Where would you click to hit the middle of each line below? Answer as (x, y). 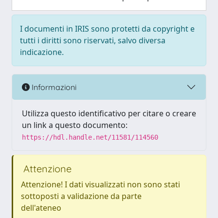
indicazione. (42, 52)
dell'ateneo (41, 208)
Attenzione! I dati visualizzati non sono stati (100, 184)
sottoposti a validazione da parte (81, 196)
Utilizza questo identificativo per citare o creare (109, 113)
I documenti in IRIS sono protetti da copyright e (107, 29)
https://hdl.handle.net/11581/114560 (90, 137)
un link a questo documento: (75, 125)
